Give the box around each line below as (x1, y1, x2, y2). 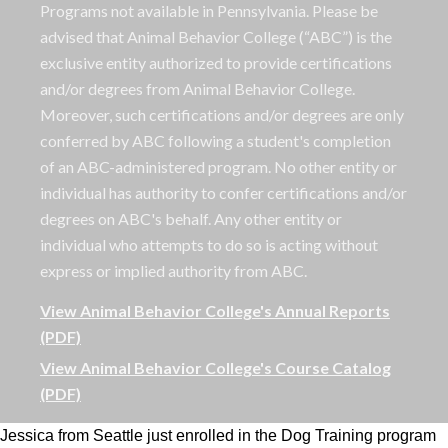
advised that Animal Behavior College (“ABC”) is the (40, 27, 392, 47)
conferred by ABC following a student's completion (40, 131, 391, 151)
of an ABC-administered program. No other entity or (40, 157, 397, 177)
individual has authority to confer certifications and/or (40, 183, 407, 203)
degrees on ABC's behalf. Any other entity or (40, 209, 342, 229)
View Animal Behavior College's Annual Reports (40, 301, 390, 321)
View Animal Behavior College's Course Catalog (40, 358, 391, 378)
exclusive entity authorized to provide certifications (40, 53, 392, 73)
